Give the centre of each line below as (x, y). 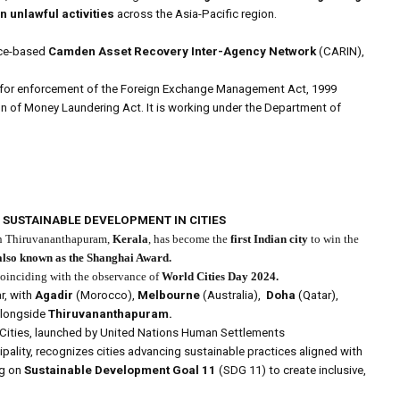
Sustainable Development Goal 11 (120, 371)
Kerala (130, 239)
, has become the (189, 239)
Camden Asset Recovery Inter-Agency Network (182, 52)
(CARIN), (340, 52)
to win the (333, 239)
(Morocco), (107, 296)
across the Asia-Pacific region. (196, 14)
